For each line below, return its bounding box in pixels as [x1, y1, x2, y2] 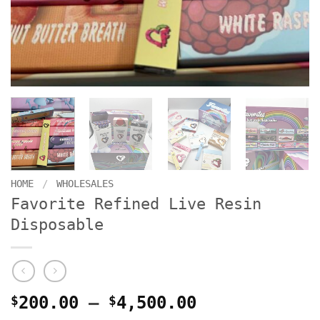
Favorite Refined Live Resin [11, 194, 261, 214]
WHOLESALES [56, 177, 114, 189]
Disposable [11, 215, 104, 234]
